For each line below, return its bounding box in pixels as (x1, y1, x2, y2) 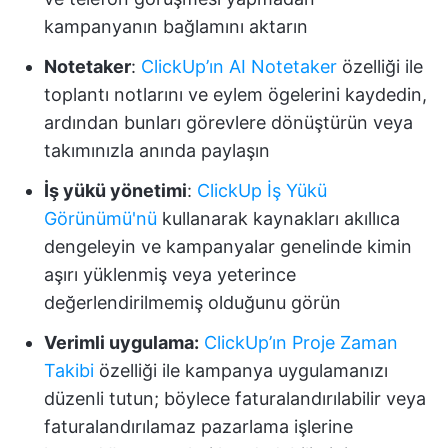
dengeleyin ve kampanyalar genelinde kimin (44, 235, 412, 257)
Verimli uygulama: (44, 331, 199, 353)
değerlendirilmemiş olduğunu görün (44, 291, 341, 313)
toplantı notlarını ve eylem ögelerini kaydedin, (44, 83, 427, 105)
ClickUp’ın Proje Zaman (204, 331, 398, 353)
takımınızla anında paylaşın (44, 139, 270, 161)
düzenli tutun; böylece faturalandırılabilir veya (44, 387, 426, 409)
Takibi (44, 359, 94, 381)
